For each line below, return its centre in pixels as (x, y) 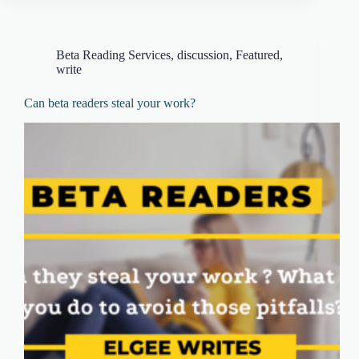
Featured (258, 55)
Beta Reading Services (113, 55)
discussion (203, 55)
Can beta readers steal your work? (110, 103)
